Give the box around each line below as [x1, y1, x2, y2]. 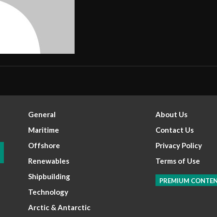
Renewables [28, 156, 70, 165]
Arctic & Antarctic [28, 202, 91, 212]
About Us [155, 109, 187, 119]
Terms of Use [155, 156, 200, 165]
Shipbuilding [28, 171, 71, 181]
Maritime [28, 125, 60, 134]
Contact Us [155, 125, 194, 134]
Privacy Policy [155, 140, 202, 150]
